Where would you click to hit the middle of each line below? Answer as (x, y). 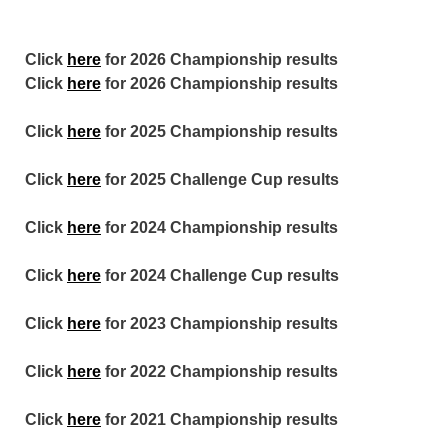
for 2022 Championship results (219, 371)
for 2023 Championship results (219, 323)
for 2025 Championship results (219, 131)
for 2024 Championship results (219, 227)
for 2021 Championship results (219, 419)
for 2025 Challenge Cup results (220, 179)
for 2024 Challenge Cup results (220, 275)
